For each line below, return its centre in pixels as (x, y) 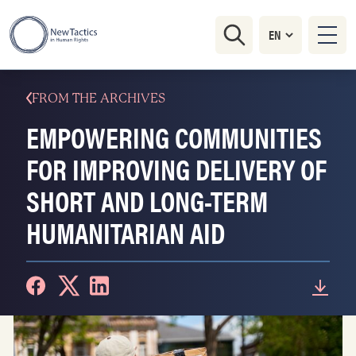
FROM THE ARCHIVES (99, 98)
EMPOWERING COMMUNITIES (174, 137)
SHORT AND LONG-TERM (147, 200)
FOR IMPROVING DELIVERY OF (176, 168)
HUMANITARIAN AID (126, 232)
